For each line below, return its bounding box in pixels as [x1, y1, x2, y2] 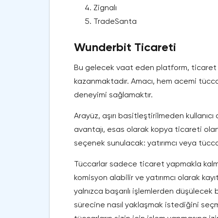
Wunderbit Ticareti [74, 40, 176, 54]
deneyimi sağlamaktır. [74, 90, 153, 100]
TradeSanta [93, 17, 137, 26]
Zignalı [93, 3, 117, 13]
